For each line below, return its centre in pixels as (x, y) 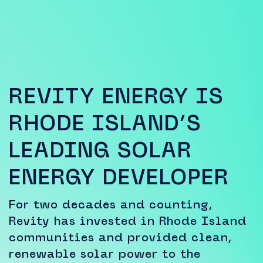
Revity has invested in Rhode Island (128, 221)
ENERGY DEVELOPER (119, 177)
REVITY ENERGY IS (116, 96)
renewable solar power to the (105, 254)
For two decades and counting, (111, 204)
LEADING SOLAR (101, 150)
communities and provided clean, (120, 237)
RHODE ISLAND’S (105, 123)
